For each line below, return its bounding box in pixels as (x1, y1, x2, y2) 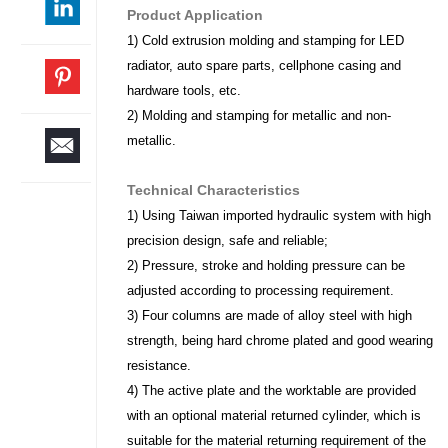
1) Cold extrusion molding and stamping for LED (127, 32, 405, 48)
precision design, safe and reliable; (127, 232, 329, 248)
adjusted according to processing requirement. (127, 282, 395, 298)
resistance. (127, 357, 192, 373)
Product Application (127, 6, 264, 23)
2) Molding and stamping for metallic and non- (127, 107, 392, 123)
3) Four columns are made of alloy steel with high (127, 307, 413, 323)
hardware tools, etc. (127, 82, 242, 98)
